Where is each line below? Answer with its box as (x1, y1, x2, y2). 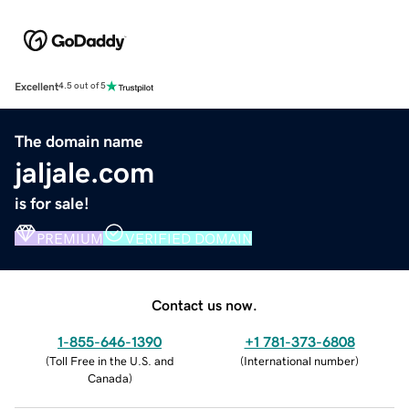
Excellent (15, 80, 58, 92)
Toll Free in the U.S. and (48, 354, 174, 367)
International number (244, 354, 355, 367)
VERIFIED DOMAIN (125, 230, 252, 246)
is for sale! (15, 194, 89, 212)
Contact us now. (152, 297, 257, 312)
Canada (87, 372, 129, 384)
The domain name (15, 132, 143, 150)
